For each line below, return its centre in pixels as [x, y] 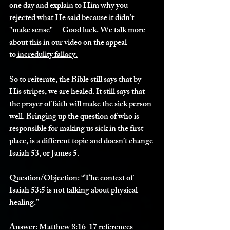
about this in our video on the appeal [69, 43]
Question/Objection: [44, 179]
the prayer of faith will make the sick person [81, 105]
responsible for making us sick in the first [77, 130]
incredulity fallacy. [47, 56]
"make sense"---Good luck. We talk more [78, 31]
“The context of [107, 179]
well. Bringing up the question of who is [75, 117]
